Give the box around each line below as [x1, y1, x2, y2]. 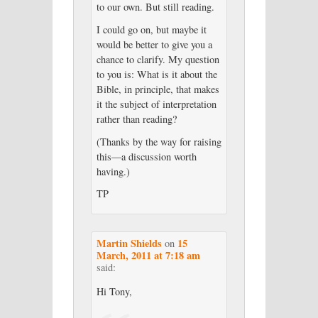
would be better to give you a [96, 37, 212, 51]
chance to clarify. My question [96, 52, 219, 66]
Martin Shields [96, 235, 162, 251]
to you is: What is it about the [96, 67, 217, 81]
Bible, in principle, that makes [96, 82, 219, 96]
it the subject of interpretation [96, 97, 216, 111]
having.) [96, 164, 130, 178]
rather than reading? [96, 111, 177, 126]
